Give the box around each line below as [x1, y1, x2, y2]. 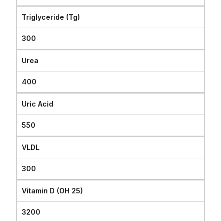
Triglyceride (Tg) [22, 13, 80, 21]
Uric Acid [22, 100, 54, 108]
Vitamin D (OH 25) [22, 186, 83, 195]
